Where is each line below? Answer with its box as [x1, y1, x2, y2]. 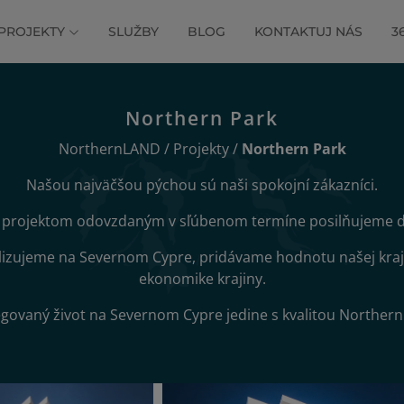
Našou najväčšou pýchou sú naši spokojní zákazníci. [26, 175, 378, 195]
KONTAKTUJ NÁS [254, 23, 363, 40]
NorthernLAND [58, 139, 161, 159]
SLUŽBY [108, 23, 159, 40]
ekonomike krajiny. [138, 269, 266, 289]
